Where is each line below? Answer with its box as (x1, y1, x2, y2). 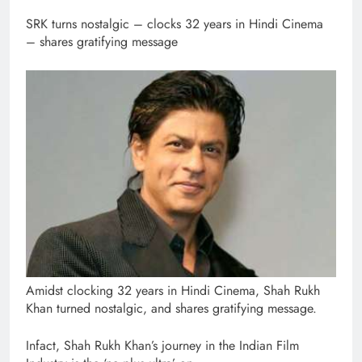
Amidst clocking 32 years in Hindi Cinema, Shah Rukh (26, 281, 320, 301)
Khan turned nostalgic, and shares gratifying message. (26, 299, 317, 318)
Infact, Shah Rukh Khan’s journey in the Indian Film (26, 336, 299, 356)
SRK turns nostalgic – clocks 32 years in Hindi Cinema (26, 15, 323, 34)
